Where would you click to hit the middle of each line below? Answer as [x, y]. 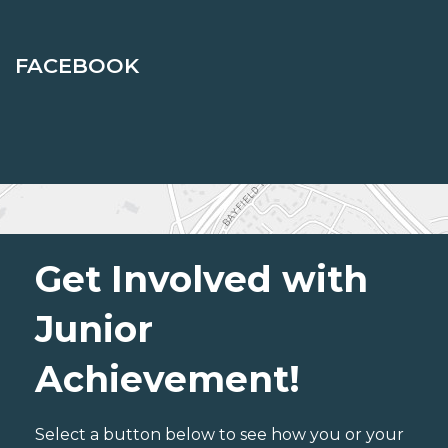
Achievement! [167, 379]
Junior [94, 329]
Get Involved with [201, 279]
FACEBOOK [77, 66]
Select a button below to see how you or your [219, 435]
